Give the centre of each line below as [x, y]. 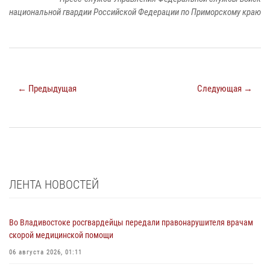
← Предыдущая [47, 88]
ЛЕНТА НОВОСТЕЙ [54, 184]
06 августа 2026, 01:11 [46, 252]
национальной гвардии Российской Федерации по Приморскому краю [135, 12]
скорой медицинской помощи [61, 235]
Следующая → [225, 88]
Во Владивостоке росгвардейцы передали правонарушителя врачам [131, 222]
